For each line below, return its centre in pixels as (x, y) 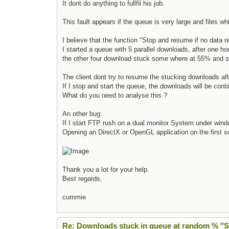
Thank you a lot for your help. (106, 169)
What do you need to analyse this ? (115, 96)
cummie (74, 197)
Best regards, (82, 178)
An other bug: (82, 114)
